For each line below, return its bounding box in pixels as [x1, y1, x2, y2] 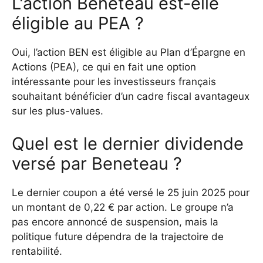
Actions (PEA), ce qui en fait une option [12, 61, 196, 73]
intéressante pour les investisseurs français [12, 76, 216, 88]
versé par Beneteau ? [12, 153, 182, 174]
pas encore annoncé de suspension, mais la [12, 215, 218, 228]
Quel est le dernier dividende [12, 133, 244, 154]
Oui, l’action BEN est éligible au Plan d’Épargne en [12, 46, 245, 59]
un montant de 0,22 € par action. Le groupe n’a [12, 201, 234, 213]
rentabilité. [12, 245, 62, 257]
